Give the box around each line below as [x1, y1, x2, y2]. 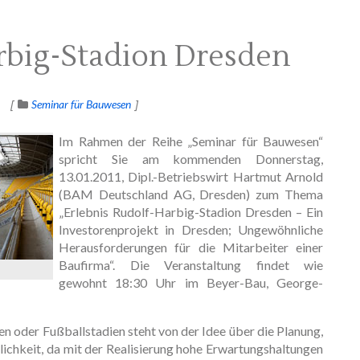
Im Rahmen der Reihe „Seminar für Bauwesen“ [59, 133, 323, 149]
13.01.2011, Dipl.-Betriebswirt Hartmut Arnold [59, 168, 323, 184]
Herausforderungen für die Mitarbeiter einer [59, 239, 323, 255]
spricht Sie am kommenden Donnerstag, [59, 150, 323, 166]
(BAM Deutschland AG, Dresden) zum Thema [59, 186, 323, 202]
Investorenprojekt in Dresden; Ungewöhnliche [59, 221, 323, 237]
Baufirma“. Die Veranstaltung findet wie [59, 256, 323, 272]
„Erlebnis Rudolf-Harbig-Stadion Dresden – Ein [59, 203, 323, 219]
